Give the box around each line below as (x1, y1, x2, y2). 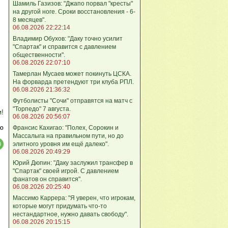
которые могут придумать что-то (13, 202, 107, 210)
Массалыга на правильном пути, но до (13, 132, 124, 139)
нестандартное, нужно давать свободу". (13, 210, 128, 218)
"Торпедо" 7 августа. (13, 105, 71, 112)
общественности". (13, 51, 65, 59)
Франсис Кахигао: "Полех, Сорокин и (13, 124, 119, 131)
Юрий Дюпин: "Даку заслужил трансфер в (13, 159, 133, 166)
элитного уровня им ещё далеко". (13, 140, 109, 148)
